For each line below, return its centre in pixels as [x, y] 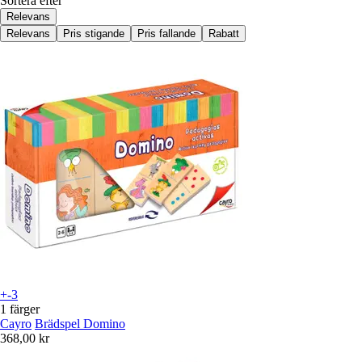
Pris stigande [94, 33]
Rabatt [224, 33]
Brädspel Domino [80, 323]
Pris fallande [166, 33]
